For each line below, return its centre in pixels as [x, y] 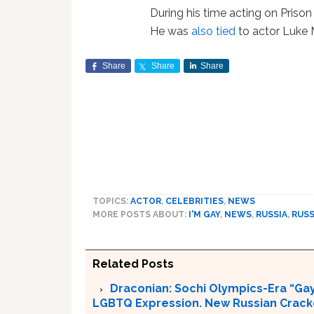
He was [171, 31]
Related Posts [133, 264]
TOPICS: [111, 201]
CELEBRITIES [194, 201]
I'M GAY [204, 214]
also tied [214, 31]
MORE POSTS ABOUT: [141, 214]
